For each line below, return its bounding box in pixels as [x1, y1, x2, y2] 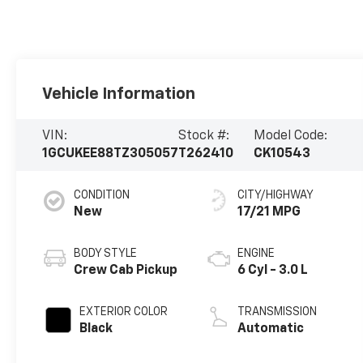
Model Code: [253, 129, 327, 143]
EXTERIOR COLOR [79, 305, 169, 318]
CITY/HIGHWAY [237, 189, 314, 201]
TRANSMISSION [237, 305, 317, 318]
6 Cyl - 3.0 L [237, 263, 308, 277]
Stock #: [178, 129, 230, 143]
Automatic [237, 322, 304, 335]
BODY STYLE [74, 247, 138, 259]
